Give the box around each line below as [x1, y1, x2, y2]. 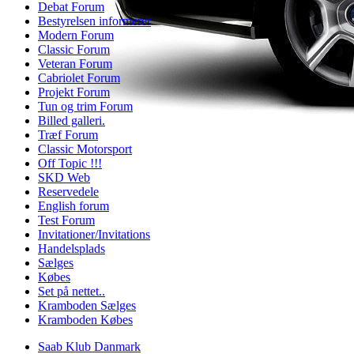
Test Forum [38, 213, 95, 227]
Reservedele [38, 185, 99, 198]
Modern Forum [38, 28, 114, 42]
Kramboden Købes [38, 313, 133, 326]
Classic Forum [38, 43, 110, 56]
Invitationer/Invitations [38, 228, 150, 241]
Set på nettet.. [38, 284, 105, 298]
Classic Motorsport [38, 142, 132, 156]
